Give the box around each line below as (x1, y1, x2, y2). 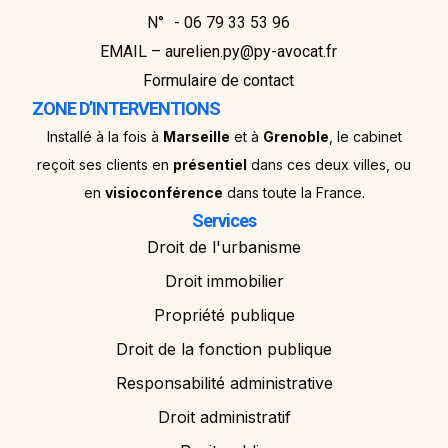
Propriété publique (153, 304, 295, 325)
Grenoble (262, 127, 329, 145)
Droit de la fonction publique (116, 338, 332, 359)
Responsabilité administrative (115, 372, 333, 393)
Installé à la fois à (46, 127, 163, 145)
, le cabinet (328, 127, 402, 145)
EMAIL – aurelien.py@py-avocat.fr (99, 41, 337, 61)
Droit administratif (157, 406, 291, 427)
